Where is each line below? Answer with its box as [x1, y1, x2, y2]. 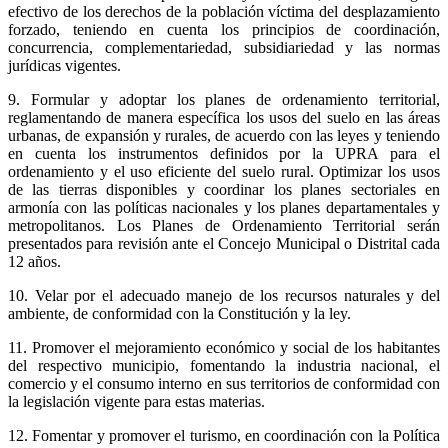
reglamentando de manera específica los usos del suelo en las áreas [8, 108, 440, 126]
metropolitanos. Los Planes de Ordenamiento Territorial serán [8, 216, 440, 234]
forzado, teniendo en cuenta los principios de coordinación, [8, 20, 440, 38]
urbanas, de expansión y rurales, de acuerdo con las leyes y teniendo [8, 126, 440, 144]
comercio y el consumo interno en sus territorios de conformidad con [8, 374, 440, 392]
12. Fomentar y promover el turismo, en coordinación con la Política [8, 426, 440, 444]
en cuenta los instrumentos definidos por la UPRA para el [8, 144, 440, 162]
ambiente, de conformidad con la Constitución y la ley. [8, 304, 351, 322]
